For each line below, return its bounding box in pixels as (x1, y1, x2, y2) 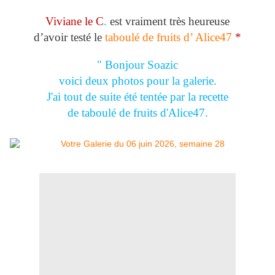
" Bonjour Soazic (97, 58, 178, 72)
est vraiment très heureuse (110, 15, 230, 28)
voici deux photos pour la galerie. (58, 74, 217, 88)
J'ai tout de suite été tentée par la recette (47, 90, 228, 104)
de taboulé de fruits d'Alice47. (67, 106, 208, 120)
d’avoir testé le (34, 31, 105, 44)
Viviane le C (45, 15, 104, 28)
